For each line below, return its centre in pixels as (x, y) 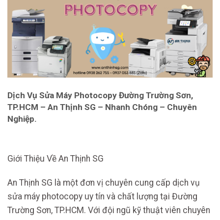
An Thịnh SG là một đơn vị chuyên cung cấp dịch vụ (104, 182)
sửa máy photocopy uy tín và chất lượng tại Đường (102, 196)
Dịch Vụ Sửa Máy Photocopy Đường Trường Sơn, (100, 95)
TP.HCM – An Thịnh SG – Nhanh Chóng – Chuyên (102, 107)
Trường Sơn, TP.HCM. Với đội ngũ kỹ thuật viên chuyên (109, 210)
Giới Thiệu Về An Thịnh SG (55, 159)
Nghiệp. (22, 119)
